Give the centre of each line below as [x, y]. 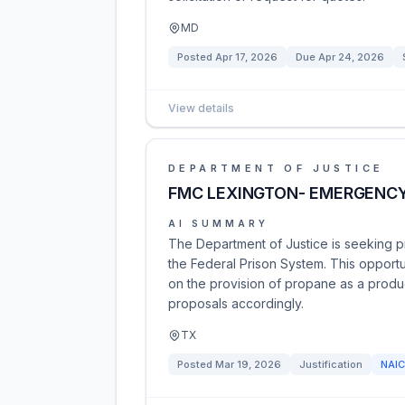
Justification [331, 364]
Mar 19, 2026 [248, 364]
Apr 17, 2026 [246, 57]
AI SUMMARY [218, 223]
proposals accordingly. [236, 303]
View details [201, 108]
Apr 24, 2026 [351, 57]
